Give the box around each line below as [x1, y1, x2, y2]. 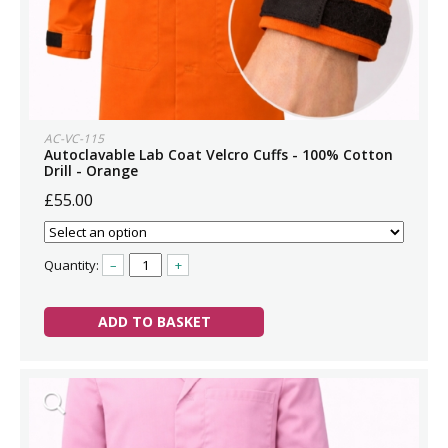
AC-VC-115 [44, 130, 104, 147]
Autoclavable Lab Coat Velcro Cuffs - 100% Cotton [44, 145, 393, 164]
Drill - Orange [44, 161, 138, 180]
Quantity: [44, 256, 102, 274]
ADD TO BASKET [97, 312, 211, 331]
